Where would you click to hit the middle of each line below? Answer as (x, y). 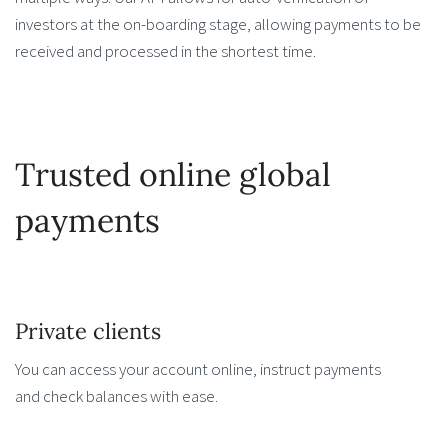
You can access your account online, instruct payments (198, 368)
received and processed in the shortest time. (165, 51)
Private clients (88, 330)
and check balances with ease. (116, 395)
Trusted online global (173, 175)
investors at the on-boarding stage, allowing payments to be (218, 24)
